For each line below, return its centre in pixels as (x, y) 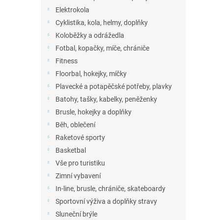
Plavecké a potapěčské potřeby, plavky (114, 86)
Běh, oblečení (75, 125)
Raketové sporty (80, 137)
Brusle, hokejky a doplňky (94, 112)
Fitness (67, 61)
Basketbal (71, 150)
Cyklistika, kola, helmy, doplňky (102, 23)
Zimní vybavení (78, 176)
